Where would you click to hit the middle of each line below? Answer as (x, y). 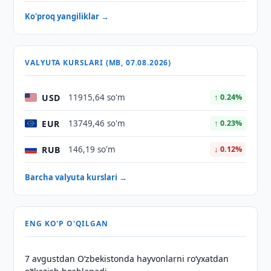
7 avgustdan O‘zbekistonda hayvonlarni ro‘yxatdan (127, 259)
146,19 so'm (92, 149)
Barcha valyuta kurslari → (76, 177)
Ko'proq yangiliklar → (67, 16)
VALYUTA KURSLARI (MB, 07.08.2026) (98, 63)
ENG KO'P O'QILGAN (67, 224)
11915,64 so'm (97, 97)
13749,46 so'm (97, 123)
